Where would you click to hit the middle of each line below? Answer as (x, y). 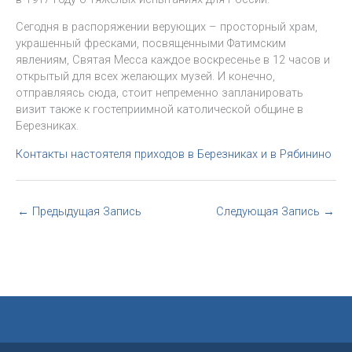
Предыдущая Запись (85, 211)
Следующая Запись (269, 211)
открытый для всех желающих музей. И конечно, (145, 77)
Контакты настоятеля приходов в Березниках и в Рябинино (174, 154)
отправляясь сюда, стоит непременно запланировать (159, 93)
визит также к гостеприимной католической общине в (159, 110)
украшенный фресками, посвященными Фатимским (151, 44)
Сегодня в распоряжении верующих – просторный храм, (167, 27)
